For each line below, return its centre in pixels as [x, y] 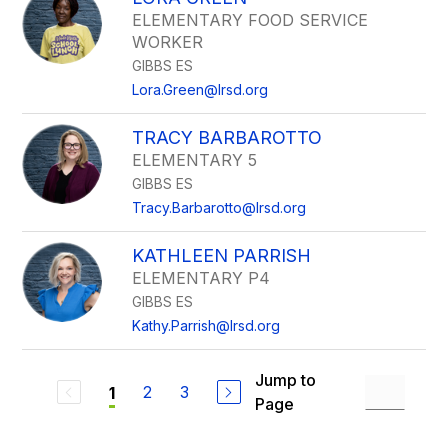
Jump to [285, 380]
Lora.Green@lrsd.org [200, 89]
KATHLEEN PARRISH [222, 255]
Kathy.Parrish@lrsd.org [206, 325]
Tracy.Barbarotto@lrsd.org [219, 207]
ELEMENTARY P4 [201, 278]
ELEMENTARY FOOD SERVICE [250, 20]
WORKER [168, 42]
